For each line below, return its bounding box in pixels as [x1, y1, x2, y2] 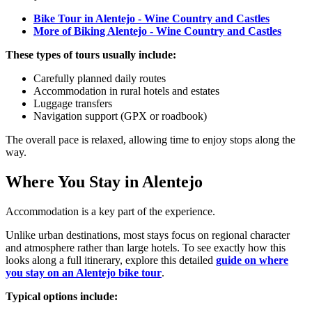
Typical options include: [6, 290, 118, 303]
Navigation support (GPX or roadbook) [33, 110, 207, 123]
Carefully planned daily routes [33, 72, 166, 85]
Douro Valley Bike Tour [6, 194, 119, 206]
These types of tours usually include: [6, 49, 176, 61]
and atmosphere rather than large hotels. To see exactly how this [6, 242, 286, 254]
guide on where [216, 254, 288, 267]
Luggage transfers [33, 97, 112, 110]
